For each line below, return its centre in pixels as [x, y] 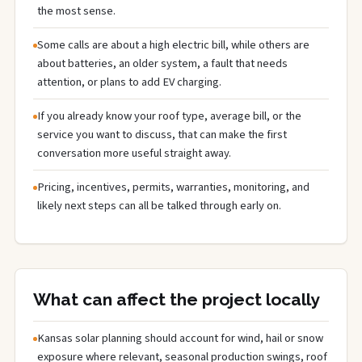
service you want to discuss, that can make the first [162, 134]
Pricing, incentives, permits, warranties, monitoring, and [173, 187]
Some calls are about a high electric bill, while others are [173, 44]
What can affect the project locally [177, 299]
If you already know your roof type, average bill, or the [169, 116]
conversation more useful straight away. [134, 153]
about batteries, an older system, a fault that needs [162, 63]
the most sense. [76, 11]
